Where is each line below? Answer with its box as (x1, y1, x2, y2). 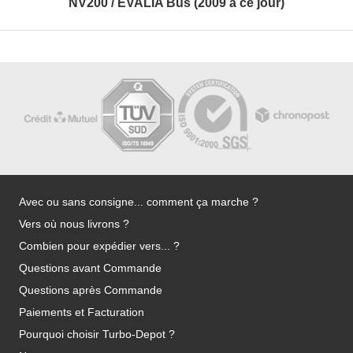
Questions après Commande (19, 284, 162, 297)
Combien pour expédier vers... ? (19, 240, 180, 253)
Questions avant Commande (19, 262, 162, 275)
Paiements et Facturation (19, 306, 144, 319)
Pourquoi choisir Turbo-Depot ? (19, 328, 175, 341)
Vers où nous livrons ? (19, 217, 129, 231)
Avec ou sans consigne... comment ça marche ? (19, 195, 258, 209)
